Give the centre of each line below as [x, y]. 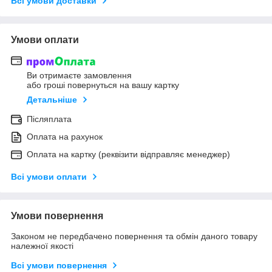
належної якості [42, 246]
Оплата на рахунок [65, 136]
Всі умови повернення [59, 265]
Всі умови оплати [49, 176]
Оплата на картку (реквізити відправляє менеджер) [128, 154]
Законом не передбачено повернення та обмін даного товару [134, 236]
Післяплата [49, 119]
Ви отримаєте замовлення [79, 75]
